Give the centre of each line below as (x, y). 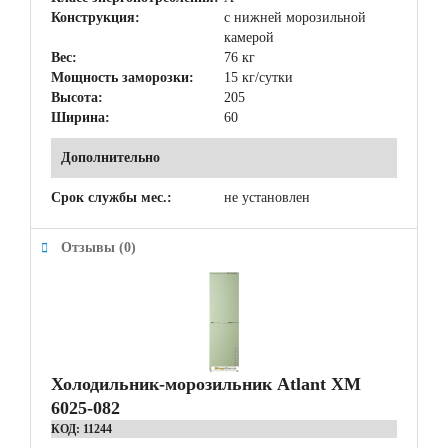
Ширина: (80, 117)
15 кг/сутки (258, 77)
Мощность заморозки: (122, 77)
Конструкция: (95, 17)
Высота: (77, 97)
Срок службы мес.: (111, 197)
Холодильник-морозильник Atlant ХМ (206, 384)
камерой (249, 37)
